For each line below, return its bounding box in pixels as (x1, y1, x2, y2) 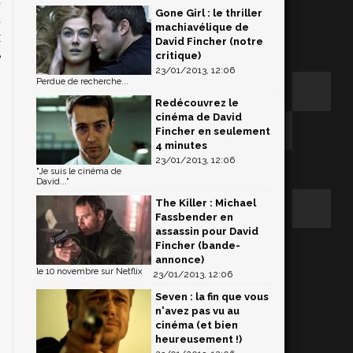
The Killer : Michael (155, 197, 256, 209)
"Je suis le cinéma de (36, 166, 121, 176)
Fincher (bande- (155, 240, 240, 251)
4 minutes (155, 139, 207, 151)
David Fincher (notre (155, 35, 263, 47)
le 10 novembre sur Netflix (36, 266, 143, 277)
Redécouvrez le (155, 97, 239, 109)
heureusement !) (155, 333, 242, 345)
